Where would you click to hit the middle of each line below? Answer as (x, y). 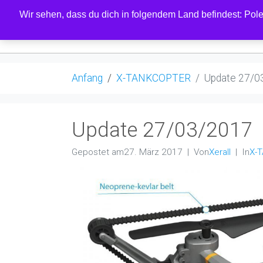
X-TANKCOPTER (154, 78)
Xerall (220, 152)
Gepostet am (98, 152)
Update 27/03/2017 (162, 130)
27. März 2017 (153, 152)
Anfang (87, 78)
